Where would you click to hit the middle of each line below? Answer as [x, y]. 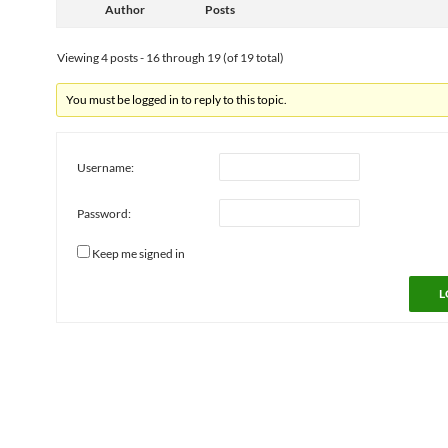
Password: [104, 213]
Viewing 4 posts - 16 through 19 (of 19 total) [170, 57]
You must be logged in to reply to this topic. [177, 99]
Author [125, 9]
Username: [105, 167]
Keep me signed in [138, 253]
